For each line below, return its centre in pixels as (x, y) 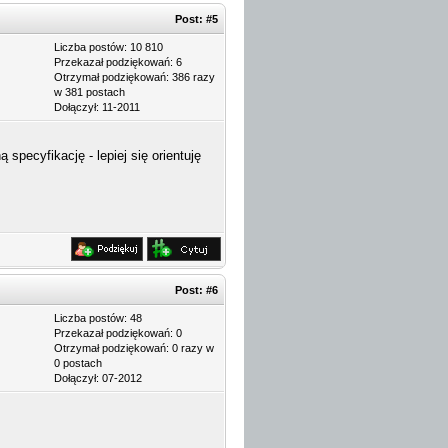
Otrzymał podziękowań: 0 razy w (134, 348)
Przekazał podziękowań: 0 (118, 333)
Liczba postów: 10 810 (108, 47)
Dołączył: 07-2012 (98, 378)
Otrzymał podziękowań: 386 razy (134, 77)
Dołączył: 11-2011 (97, 107)
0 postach (78, 363)
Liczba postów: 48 (98, 318)
